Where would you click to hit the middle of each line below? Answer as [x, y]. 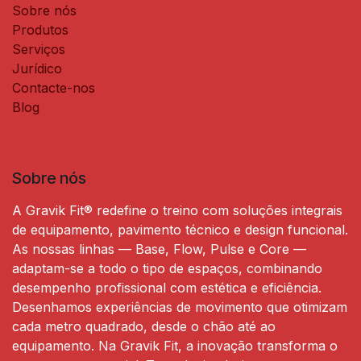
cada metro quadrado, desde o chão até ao [144, 326]
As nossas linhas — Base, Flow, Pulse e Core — [159, 249]
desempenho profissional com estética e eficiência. [167, 287]
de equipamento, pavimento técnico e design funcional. [180, 229]
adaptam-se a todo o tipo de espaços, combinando [167, 268]
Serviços [39, 49]
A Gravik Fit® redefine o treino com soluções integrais [177, 210]
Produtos [40, 29]
